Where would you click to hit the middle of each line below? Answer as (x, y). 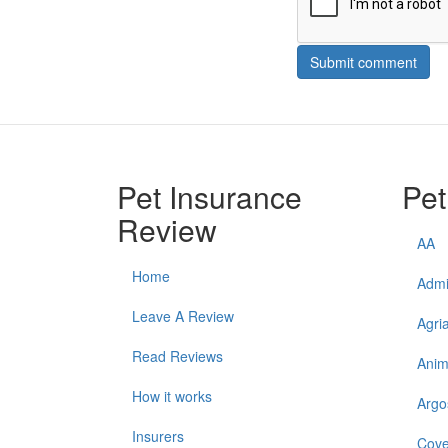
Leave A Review (183, 316)
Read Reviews (177, 356)
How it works (172, 396)
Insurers (158, 436)
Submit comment (363, 62)
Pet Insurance (209, 196)
